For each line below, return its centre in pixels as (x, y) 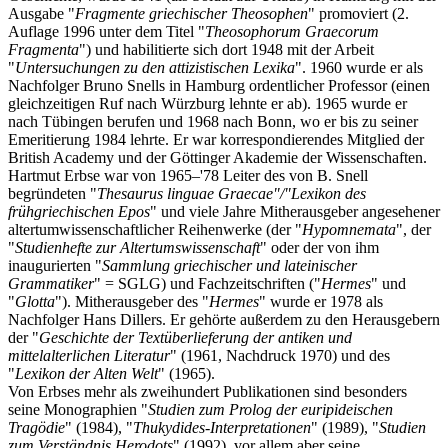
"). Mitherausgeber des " (132, 301)
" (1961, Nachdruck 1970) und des (280, 355)
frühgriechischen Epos (79, 211)
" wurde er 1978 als (321, 301)
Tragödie (36, 427)
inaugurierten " (55, 265)
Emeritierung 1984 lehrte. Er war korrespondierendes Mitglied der (216, 139)
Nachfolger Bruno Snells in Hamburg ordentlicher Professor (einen (219, 85)
